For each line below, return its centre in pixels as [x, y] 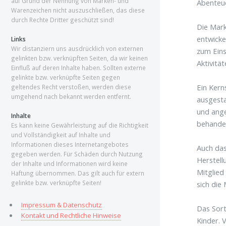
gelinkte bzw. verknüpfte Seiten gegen [66, 77]
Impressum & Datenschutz [61, 205]
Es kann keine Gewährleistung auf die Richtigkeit [80, 125]
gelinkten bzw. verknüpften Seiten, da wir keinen [79, 58]
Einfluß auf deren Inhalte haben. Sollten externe [78, 68]
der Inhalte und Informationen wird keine [69, 163]
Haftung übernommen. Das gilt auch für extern [78, 173]
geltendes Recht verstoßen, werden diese [71, 87]
